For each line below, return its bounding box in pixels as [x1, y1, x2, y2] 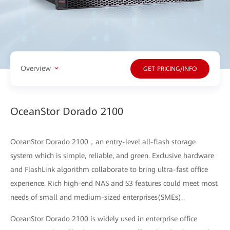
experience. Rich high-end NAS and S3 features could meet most [10, 179, 218, 187]
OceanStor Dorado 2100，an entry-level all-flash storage [10, 137, 196, 146]
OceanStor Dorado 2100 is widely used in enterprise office [10, 214, 197, 223]
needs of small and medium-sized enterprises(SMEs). [10, 193, 183, 201]
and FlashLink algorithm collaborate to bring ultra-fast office [10, 165, 208, 174]
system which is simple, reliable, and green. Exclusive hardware [10, 151, 214, 160]
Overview [21, 64, 51, 73]
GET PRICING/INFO [143, 65, 197, 73]
